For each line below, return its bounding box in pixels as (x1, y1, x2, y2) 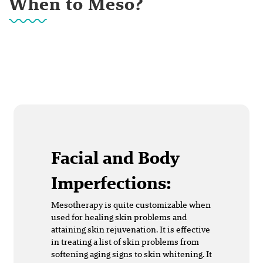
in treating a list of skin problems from (51, 235, 199, 248)
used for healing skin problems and (51, 211, 187, 224)
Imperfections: (51, 170, 171, 196)
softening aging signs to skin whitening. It (51, 248, 212, 261)
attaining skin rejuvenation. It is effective (51, 223, 210, 236)
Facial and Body (51, 145, 179, 171)
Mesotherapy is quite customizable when (51, 198, 211, 211)
